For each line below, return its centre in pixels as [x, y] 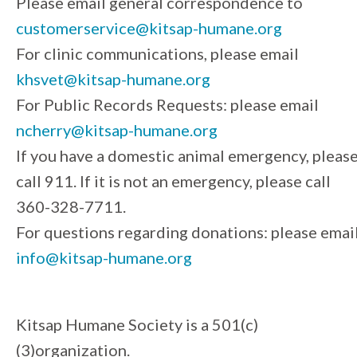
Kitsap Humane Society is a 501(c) [137, 324]
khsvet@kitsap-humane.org [113, 78]
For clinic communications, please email [157, 53]
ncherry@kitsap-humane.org [117, 129]
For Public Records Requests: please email [167, 104]
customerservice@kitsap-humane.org [149, 27]
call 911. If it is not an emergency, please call [173, 180]
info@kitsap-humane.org [104, 257]
